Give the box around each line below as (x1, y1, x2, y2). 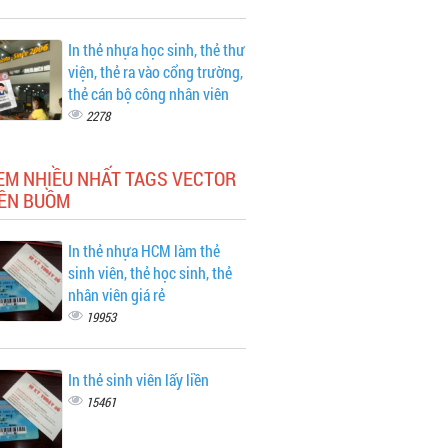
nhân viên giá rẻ (67, 284, 165, 305)
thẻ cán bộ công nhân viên (67, 83, 229, 104)
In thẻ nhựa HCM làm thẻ (67, 240, 220, 261)
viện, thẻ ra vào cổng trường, (67, 61, 243, 82)
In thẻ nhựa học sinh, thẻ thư (67, 39, 245, 60)
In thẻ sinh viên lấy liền (67, 369, 209, 390)
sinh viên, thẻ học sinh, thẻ (67, 262, 232, 283)
